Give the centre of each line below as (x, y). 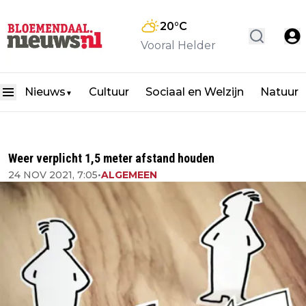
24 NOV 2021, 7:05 (53, 175)
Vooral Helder (178, 46)
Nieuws (45, 92)
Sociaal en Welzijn (195, 92)
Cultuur (109, 92)
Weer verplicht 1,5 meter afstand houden (111, 158)
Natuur (279, 92)
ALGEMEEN (129, 175)
